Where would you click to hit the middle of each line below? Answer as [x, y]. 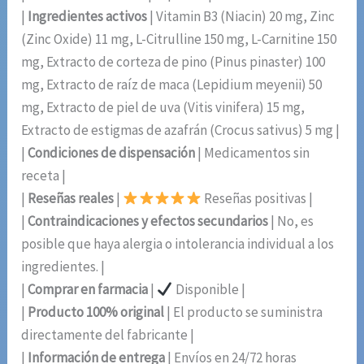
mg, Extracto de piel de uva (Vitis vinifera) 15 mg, [163, 108]
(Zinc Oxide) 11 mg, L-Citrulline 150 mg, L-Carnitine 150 [179, 39]
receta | [44, 176]
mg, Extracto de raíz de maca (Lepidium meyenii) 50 [172, 85]
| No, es [291, 221]
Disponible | [209, 290]
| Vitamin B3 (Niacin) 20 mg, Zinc [241, 17]
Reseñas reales [71, 199]
